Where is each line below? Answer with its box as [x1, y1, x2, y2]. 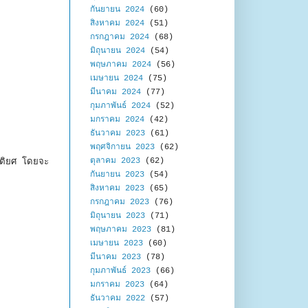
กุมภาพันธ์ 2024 [90, 101, 151, 111]
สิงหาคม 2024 [90, 19, 144, 29]
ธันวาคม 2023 [90, 129, 145, 139]
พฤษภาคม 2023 [90, 225, 151, 235]
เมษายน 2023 [90, 239, 143, 249]
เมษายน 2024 [90, 74, 143, 84]
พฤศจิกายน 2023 [90, 142, 155, 153]
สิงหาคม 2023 [90, 184, 144, 194]
